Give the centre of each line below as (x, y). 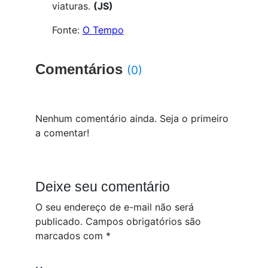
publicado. (59, 222)
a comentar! (63, 133)
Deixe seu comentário (103, 187)
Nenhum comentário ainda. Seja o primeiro (132, 119)
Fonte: (67, 30)
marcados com (71, 236)
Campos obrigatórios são (144, 222)
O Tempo (103, 30)
